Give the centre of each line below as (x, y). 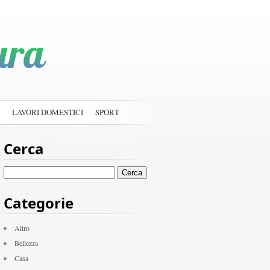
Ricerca (14, 171)
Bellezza (26, 243)
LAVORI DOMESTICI (48, 112)
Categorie (39, 203)
